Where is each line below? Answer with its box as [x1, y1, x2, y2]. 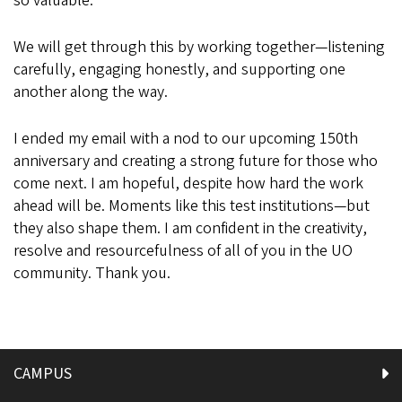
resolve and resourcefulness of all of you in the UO [13, 240, 353, 262]
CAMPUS [13, 363, 72, 385]
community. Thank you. [13, 262, 170, 284]
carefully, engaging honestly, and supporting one [13, 58, 345, 81]
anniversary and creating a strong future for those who [13, 150, 378, 172]
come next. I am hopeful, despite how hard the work [13, 172, 363, 195]
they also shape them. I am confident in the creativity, [13, 217, 367, 240]
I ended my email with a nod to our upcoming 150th [13, 127, 358, 150]
